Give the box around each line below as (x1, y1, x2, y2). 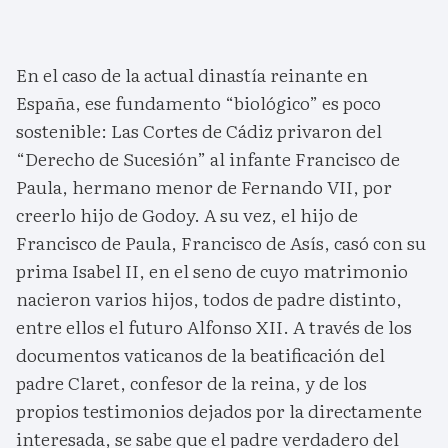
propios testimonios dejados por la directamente (16, 396, 422, 424)
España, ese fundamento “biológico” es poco (16, 88, 381, 116)
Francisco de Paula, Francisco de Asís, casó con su (16, 228, 426, 256)
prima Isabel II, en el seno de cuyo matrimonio (16, 256, 408, 284)
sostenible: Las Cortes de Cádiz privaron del (16, 116, 382, 144)
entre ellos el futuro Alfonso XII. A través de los (16, 312, 412, 340)
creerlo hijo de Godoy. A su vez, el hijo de (16, 200, 358, 228)
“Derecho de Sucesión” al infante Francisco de (16, 144, 400, 172)
